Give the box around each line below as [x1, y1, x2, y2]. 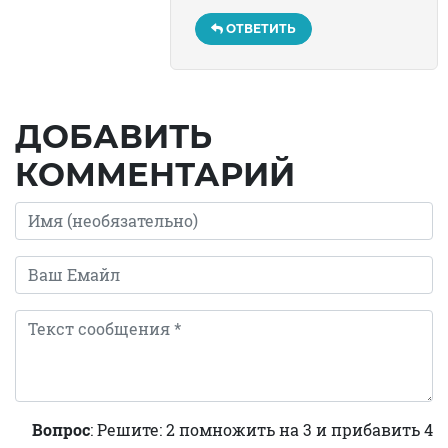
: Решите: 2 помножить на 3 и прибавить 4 [90, 418, 433, 440]
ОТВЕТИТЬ [223, 20, 296, 36]
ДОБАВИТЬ [15, 116, 212, 156]
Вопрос [32, 418, 90, 440]
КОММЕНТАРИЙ [15, 154, 295, 194]
